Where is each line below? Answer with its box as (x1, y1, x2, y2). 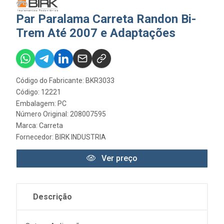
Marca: (16, 121, 39, 129)
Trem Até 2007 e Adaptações (16, 26, 175, 40)
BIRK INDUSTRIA (55, 133, 106, 141)
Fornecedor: (16, 133, 55, 141)
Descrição (33, 192, 72, 201)
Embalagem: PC (16, 99, 66, 107)
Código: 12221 (16, 88, 61, 96)
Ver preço (99, 153, 137, 163)
